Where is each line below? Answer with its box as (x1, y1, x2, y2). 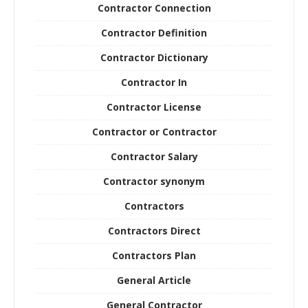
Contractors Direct (107, 223, 201, 237)
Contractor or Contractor (91, 124, 217, 138)
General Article (117, 273, 191, 287)
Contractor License (107, 100, 201, 113)
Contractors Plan (112, 248, 196, 262)
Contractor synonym (103, 174, 205, 188)
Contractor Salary (110, 149, 198, 163)
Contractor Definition (101, 25, 207, 39)
